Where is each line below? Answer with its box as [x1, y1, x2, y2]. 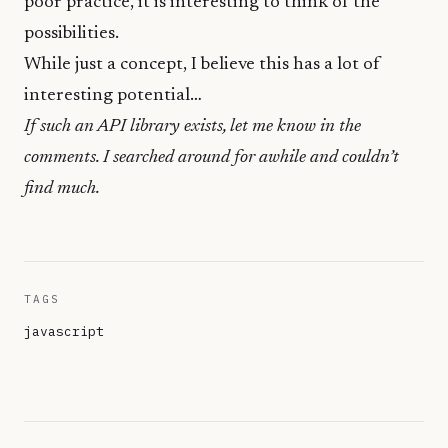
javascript [24, 322, 104, 340]
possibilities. [24, 24, 119, 43]
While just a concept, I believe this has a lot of [24, 55, 380, 74]
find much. [24, 179, 100, 198]
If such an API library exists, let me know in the [24, 117, 361, 136]
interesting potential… [24, 86, 202, 105]
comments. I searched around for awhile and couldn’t [24, 148, 399, 167]
